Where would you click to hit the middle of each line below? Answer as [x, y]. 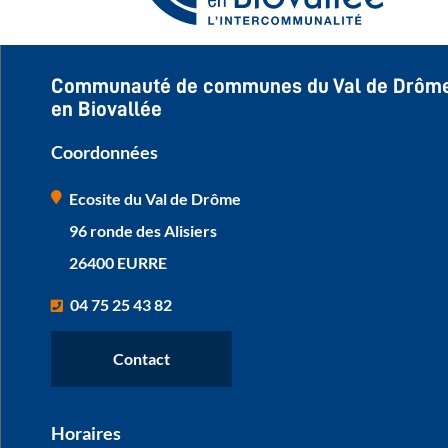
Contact [141, 358]
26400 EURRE [118, 262]
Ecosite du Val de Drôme [155, 198]
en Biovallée [106, 109]
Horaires [86, 432]
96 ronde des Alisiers [143, 230]
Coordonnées [104, 151]
